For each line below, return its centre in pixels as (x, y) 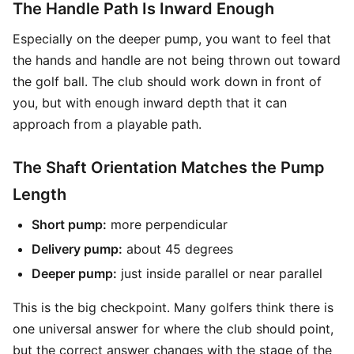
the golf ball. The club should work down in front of (167, 81)
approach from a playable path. (107, 124)
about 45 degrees (178, 249)
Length (40, 194)
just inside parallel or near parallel (220, 273)
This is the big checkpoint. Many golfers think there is (173, 307)
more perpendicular (167, 224)
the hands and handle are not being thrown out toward (177, 60)
